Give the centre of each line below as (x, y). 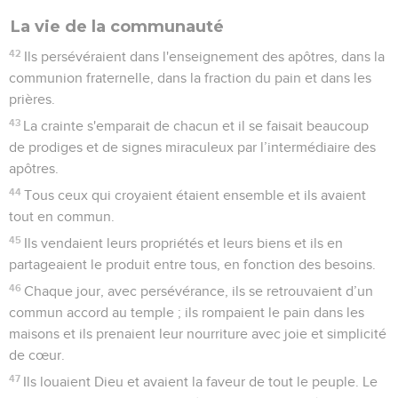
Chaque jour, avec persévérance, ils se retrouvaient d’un (199, 291)
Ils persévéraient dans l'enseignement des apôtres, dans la (205, 56)
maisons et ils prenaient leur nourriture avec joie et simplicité (198, 334)
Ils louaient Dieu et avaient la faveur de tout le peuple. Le (201, 382)
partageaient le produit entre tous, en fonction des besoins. (192, 264)
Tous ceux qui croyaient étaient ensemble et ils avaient (195, 195)
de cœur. (37, 355)
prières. (32, 99)
